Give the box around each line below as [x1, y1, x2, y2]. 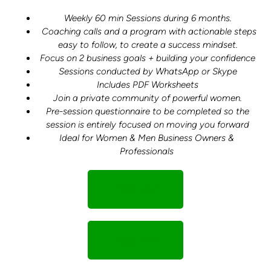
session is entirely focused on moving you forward [46, 119, 249, 130]
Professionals [119, 145, 176, 157]
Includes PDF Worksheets [97, 79, 198, 90]
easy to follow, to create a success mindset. [57, 39, 238, 50]
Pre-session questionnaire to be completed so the [46, 105, 249, 117]
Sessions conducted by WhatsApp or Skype [58, 65, 237, 77]
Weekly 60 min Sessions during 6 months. [64, 12, 232, 24]
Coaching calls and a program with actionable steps [39, 25, 256, 37]
